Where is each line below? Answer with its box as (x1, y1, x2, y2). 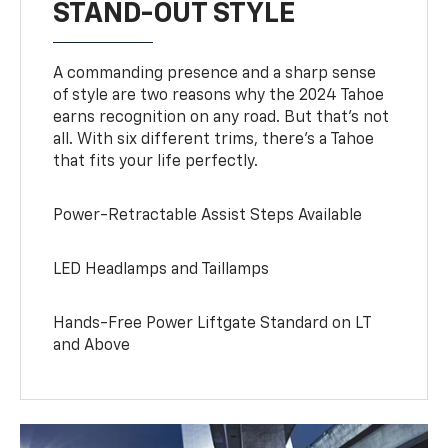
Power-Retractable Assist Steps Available (53, 207, 363, 224)
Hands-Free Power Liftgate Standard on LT (53, 315, 372, 332)
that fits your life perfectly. (53, 153, 259, 170)
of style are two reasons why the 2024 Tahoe (53, 87, 385, 104)
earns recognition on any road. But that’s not (53, 109, 390, 126)
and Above (53, 337, 131, 354)
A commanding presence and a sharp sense (53, 65, 377, 82)
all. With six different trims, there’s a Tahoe (53, 131, 375, 148)
